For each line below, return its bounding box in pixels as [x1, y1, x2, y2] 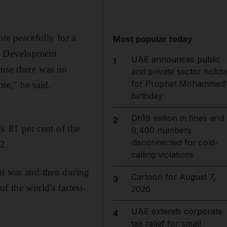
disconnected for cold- [131, 137, 218, 147]
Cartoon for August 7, [131, 172, 216, 182]
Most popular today [113, 34, 193, 44]
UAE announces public [131, 54, 220, 64]
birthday [131, 91, 163, 101]
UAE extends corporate [131, 206, 222, 216]
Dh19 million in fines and [131, 113, 224, 123]
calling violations [131, 149, 194, 160]
